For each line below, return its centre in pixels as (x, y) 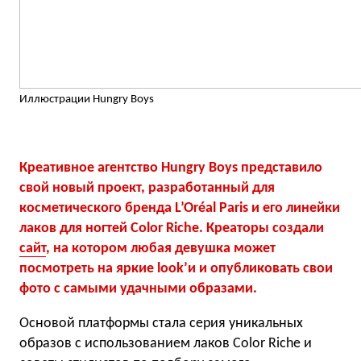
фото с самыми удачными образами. (138, 289)
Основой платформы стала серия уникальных (161, 324)
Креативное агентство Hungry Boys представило (171, 168)
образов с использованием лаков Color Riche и (166, 344)
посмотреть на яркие (88, 269)
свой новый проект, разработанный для (147, 188)
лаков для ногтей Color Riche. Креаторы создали (172, 228)
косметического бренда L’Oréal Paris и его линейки (180, 208)
